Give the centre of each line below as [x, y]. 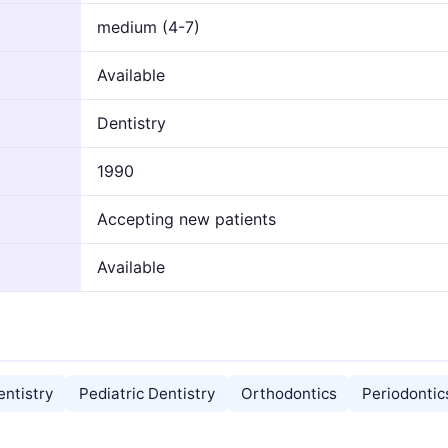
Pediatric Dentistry [146, 393]
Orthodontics [288, 393]
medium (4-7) [148, 26]
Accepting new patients [186, 218]
